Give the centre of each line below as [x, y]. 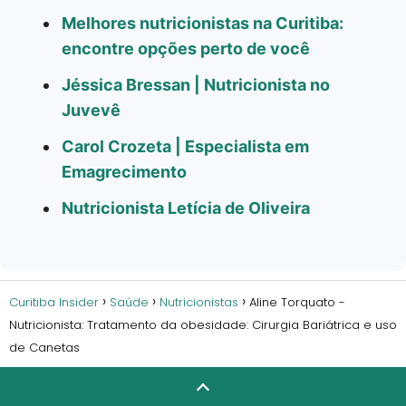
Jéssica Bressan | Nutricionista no [196, 84]
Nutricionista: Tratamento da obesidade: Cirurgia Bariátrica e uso [203, 324]
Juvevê [91, 110]
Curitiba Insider [54, 302]
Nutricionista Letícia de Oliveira [186, 208]
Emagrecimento [124, 171]
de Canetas [44, 347]
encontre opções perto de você [186, 48]
